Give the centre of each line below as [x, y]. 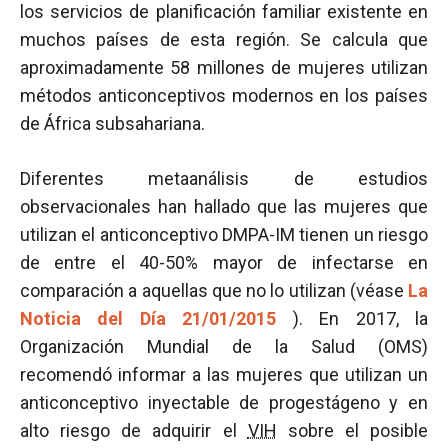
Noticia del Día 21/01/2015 [156, 318]
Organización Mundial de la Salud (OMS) [224, 346]
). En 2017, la [360, 318]
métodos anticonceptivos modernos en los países [224, 95]
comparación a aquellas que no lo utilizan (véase [214, 290]
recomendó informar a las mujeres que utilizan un [224, 374]
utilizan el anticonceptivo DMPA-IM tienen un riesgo [224, 234]
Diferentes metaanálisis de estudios [224, 178]
